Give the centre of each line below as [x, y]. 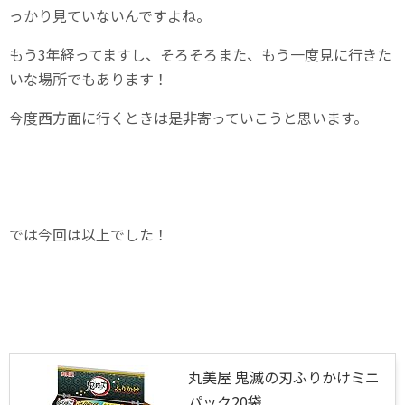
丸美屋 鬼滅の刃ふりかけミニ [284, 377]
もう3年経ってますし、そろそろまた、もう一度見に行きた [200, 54]
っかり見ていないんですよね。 [110, 15]
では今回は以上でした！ [89, 234]
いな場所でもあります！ [89, 78]
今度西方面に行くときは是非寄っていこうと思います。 [188, 117]
